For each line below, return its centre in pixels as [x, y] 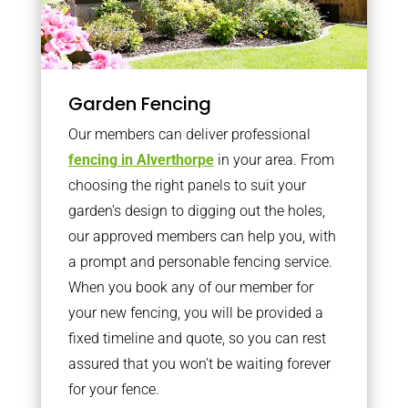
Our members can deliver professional [189, 134]
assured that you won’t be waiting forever [199, 364]
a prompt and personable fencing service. [200, 262]
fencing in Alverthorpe [141, 160]
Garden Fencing [139, 104]
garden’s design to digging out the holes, [196, 211]
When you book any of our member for [190, 287]
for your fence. [113, 389]
